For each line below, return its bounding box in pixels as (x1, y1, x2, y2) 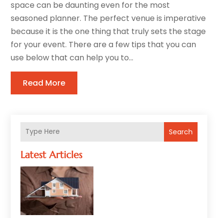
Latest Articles (20, 148, 83, 161)
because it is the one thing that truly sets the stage (11, 25, 206, 37)
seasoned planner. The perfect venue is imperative (11, 12, 206, 24)
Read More (23, 77, 66, 89)
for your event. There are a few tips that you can (11, 38, 197, 50)
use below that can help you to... (11, 52, 134, 63)
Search (168, 127, 193, 137)
